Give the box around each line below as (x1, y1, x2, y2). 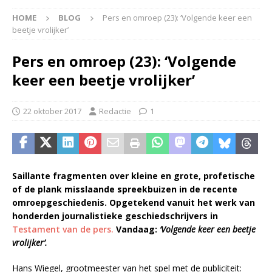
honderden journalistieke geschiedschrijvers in (12, 209, 218, 222)
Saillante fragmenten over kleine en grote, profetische (12, 169, 255, 182)
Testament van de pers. (12, 223, 116, 235)
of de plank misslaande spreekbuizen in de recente (12, 183, 237, 195)
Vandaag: (116, 223, 160, 235)
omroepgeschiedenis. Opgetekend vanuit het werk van (12, 196, 255, 208)
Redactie (99, 105, 131, 117)
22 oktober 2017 (23, 105, 81, 117)
